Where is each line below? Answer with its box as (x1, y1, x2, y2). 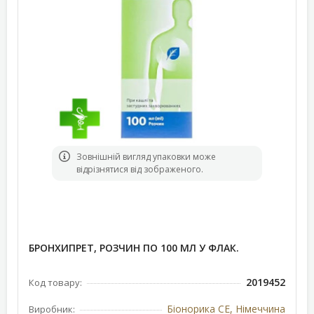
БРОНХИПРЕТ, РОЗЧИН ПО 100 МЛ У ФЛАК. (29, 241, 239, 254)
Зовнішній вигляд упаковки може (76, 151, 216, 163)
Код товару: (29, 276, 82, 289)
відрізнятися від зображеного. (76, 163, 203, 175)
